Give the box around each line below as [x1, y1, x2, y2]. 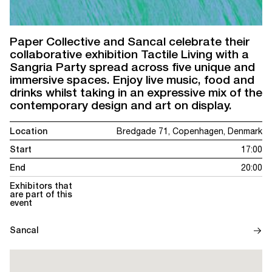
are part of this [10, 189, 72, 199]
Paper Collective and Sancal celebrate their [10, 35, 250, 48]
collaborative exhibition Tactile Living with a [10, 47, 249, 61]
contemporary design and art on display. [10, 98, 232, 112]
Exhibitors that [10, 181, 72, 191]
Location [10, 126, 47, 136]
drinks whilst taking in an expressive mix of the [10, 86, 262, 99]
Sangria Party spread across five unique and [10, 60, 255, 73]
